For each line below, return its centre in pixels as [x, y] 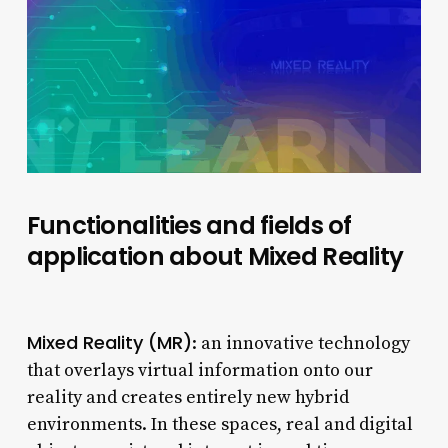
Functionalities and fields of [189, 225]
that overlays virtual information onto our [199, 370]
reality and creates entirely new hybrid [187, 397]
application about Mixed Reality [215, 256]
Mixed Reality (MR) [109, 342]
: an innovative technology [300, 343]
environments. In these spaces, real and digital [219, 424]
